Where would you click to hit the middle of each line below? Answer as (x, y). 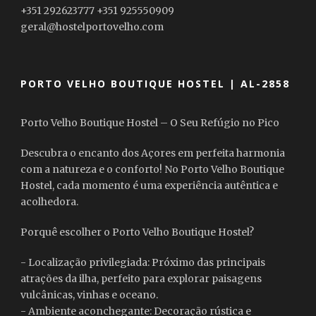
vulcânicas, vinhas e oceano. (89, 295)
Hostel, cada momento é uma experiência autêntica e (149, 186)
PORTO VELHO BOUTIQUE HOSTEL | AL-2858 (155, 84)
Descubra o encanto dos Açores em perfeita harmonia (153, 153)
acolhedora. (49, 202)
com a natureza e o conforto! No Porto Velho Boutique (152, 170)
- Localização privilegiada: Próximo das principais (143, 263)
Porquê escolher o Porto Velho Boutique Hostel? (137, 232)
